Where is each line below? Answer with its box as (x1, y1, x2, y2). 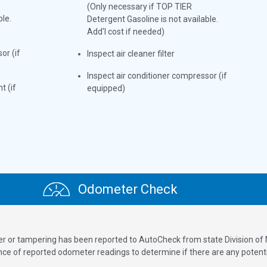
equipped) (87, 83, 126, 93)
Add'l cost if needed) (87, 26, 165, 36)
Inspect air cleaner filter (87, 48, 175, 58)
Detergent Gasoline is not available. (87, 14, 219, 24)
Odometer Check (74, 181, 178, 197)
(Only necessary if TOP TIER (87, 1, 193, 11)
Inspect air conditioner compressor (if (87, 70, 228, 80)
